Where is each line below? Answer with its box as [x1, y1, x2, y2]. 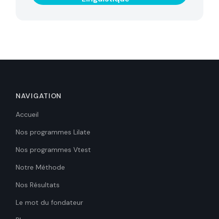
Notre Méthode [16, 163, 65, 172]
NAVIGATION [16, 91, 62, 100]
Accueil [16, 110, 39, 119]
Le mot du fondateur [16, 198, 83, 207]
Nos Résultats [16, 180, 60, 189]
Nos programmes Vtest [16, 145, 91, 154]
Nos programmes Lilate [16, 128, 90, 136]
